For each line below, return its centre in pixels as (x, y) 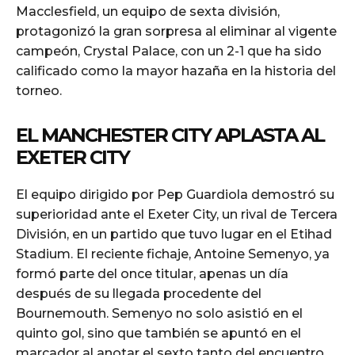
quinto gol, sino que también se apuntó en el (158, 334)
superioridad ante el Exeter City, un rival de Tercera (177, 215)
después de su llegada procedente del (139, 294)
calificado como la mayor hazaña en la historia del (176, 71)
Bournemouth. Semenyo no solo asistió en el (159, 314)
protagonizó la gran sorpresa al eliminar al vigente (176, 32)
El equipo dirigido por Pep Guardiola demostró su (175, 195)
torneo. (39, 91)
